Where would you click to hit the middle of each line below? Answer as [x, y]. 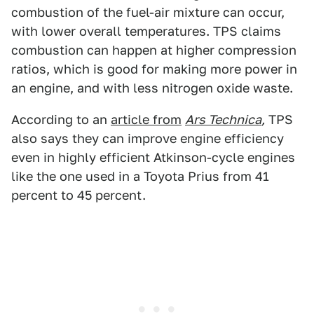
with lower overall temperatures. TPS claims [146, 31]
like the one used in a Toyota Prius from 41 [140, 176]
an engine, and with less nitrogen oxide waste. [152, 88]
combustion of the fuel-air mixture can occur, [148, 12]
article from [146, 119]
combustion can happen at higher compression [154, 50]
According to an [61, 119]
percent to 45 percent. [78, 195]
